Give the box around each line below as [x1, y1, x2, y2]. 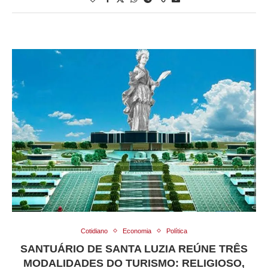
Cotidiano [81, 227, 108, 234]
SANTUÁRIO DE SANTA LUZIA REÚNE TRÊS [20, 242, 248, 255]
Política [166, 227, 187, 234]
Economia [123, 227, 151, 234]
